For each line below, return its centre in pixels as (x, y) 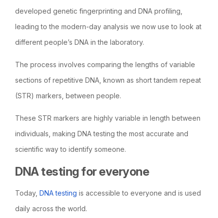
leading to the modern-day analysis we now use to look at (109, 26)
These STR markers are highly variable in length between (108, 118)
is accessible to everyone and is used (139, 193)
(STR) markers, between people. (68, 95)
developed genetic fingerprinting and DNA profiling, (99, 11)
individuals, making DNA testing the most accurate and (102, 133)
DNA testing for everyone (82, 171)
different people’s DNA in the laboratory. (80, 42)
